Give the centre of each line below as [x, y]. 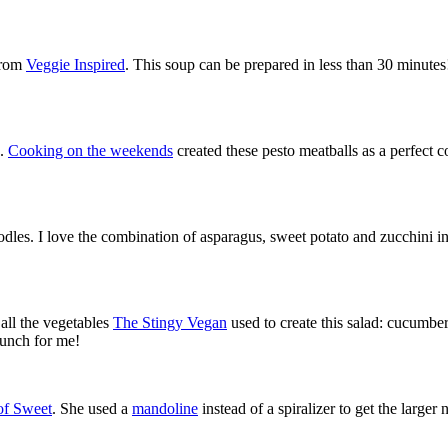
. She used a [92, 409]
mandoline [165, 409]
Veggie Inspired [75, 65]
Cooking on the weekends [90, 151]
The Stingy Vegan [170, 323]
